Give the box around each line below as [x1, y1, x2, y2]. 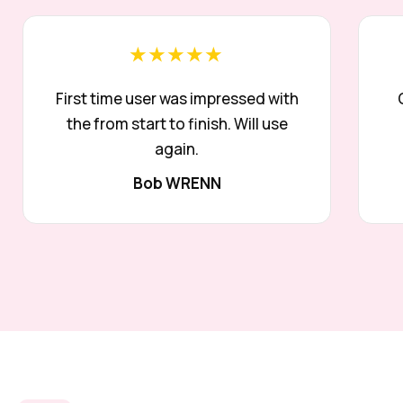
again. [155, 138, 200, 159]
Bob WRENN [132, 172, 221, 193]
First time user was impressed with [55, 87, 299, 109]
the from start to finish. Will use [66, 112, 288, 134]
